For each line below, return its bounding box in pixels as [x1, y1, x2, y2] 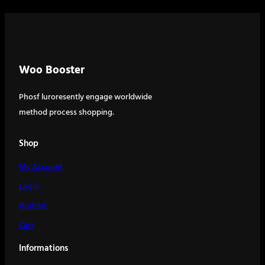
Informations [19, 241, 68, 256]
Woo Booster [19, 62, 85, 80]
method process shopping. [19, 105, 114, 119]
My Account [19, 160, 63, 174]
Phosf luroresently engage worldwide [19, 90, 152, 104]
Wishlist [19, 199, 47, 213]
